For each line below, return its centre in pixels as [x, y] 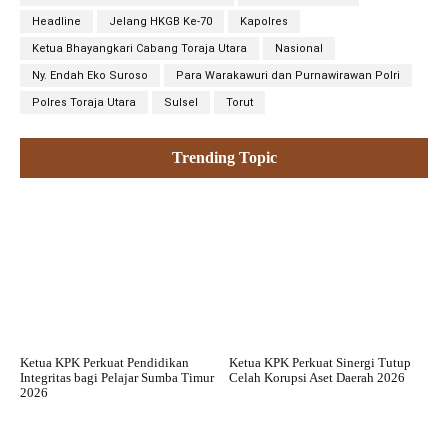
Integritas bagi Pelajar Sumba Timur [117, 377]
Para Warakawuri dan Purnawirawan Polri [288, 76]
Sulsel [181, 103]
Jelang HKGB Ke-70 [160, 22]
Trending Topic [224, 158]
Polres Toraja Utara [84, 103]
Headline [56, 22]
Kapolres [264, 22]
